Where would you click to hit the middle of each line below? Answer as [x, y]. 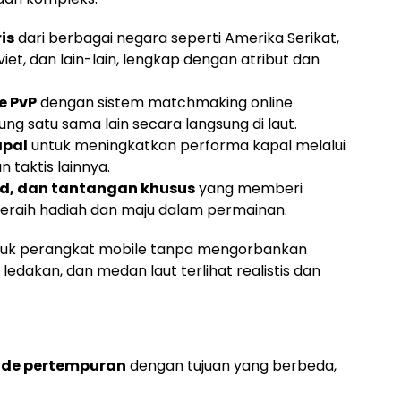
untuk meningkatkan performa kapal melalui [187, 145]
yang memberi [249, 188]
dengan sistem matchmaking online [165, 102]
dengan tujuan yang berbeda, [231, 365]
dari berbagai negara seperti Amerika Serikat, [177, 38]
